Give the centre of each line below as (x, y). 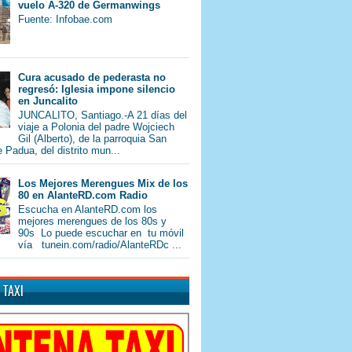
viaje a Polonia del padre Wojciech (97, 126)
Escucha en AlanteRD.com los (88, 209)
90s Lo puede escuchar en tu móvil (101, 233)
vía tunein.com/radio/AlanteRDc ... (100, 244)
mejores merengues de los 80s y (93, 221)
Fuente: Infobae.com (66, 19)
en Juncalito (48, 101)
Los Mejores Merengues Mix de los (103, 184)
